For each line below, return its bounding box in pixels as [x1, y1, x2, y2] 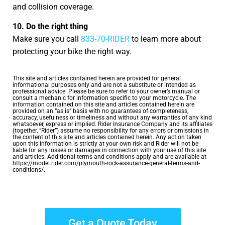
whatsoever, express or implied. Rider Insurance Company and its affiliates [13, 120, 212, 128]
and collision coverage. [13, 2, 94, 12]
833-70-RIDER [81, 34, 130, 44]
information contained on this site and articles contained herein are [13, 100, 194, 108]
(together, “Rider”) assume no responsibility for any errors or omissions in [13, 127, 209, 134]
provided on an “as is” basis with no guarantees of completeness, [13, 107, 188, 115]
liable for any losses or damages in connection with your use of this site [13, 146, 206, 154]
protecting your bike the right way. [13, 47, 132, 57]
